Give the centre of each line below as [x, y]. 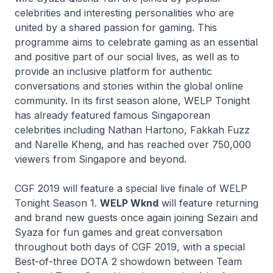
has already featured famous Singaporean [112, 115]
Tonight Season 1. [57, 203]
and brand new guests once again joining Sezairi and [136, 218]
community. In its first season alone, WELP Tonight [132, 101]
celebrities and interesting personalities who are [124, 13]
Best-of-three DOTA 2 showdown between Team [128, 261]
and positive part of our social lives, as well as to [127, 57]
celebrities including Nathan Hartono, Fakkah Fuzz [132, 130]
